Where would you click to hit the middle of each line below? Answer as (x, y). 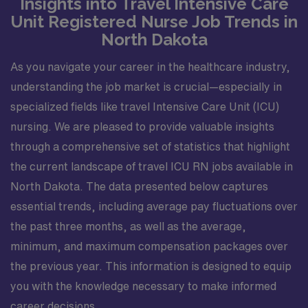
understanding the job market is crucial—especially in (146, 87)
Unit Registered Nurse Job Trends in (154, 21)
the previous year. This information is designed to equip (151, 266)
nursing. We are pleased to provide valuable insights (142, 126)
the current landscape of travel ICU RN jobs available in (152, 166)
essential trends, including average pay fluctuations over (154, 206)
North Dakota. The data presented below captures (139, 186)
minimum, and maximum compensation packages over (149, 246)
